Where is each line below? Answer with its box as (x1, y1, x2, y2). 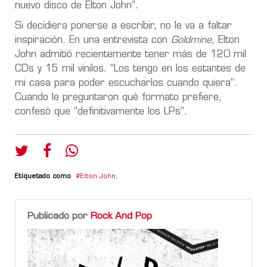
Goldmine (171, 35, 212, 45)
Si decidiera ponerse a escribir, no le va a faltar (15, 21, 232, 31)
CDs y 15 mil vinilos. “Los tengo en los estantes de (15, 64, 246, 74)
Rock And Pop (91, 211, 152, 221)
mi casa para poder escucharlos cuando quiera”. (15, 78, 237, 88)
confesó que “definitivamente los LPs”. (15, 107, 187, 117)
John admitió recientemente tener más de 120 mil (15, 49, 246, 60)
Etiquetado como (15, 173, 71, 180)
